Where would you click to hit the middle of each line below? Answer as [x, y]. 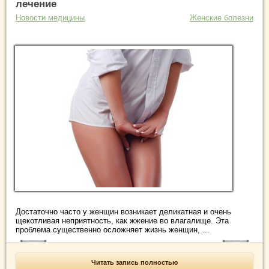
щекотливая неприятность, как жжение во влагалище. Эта [122, 221]
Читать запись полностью [134, 263]
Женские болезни [222, 18]
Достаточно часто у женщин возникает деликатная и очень [123, 212]
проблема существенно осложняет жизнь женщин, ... [113, 230]
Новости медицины [50, 18]
